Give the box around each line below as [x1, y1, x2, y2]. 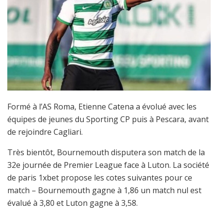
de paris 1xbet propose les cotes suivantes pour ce [7, 172, 192, 183]
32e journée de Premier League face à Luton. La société [7, 160, 209, 171]
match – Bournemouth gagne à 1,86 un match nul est [7, 185, 201, 196]
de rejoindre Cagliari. [7, 127, 85, 138]
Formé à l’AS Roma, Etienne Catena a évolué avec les [7, 101, 197, 112]
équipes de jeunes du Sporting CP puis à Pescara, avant [7, 114, 209, 125]
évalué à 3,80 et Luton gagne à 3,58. [7, 198, 138, 209]
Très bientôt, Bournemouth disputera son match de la [7, 147, 205, 158]
